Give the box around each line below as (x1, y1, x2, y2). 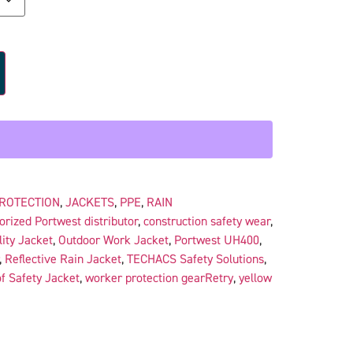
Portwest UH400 (173, 232, 259, 248)
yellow (238, 269, 272, 286)
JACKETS (65, 194, 114, 210)
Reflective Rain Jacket (4, 251, 121, 267)
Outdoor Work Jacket (58, 232, 169, 248)
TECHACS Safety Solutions (126, 251, 264, 267)
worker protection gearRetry (84, 269, 233, 286)
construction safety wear (143, 213, 270, 229)
